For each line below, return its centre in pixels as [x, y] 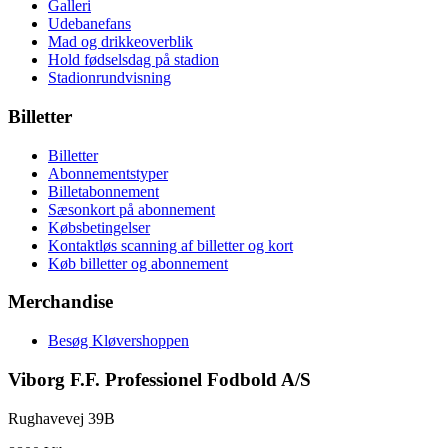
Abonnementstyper [108, 173]
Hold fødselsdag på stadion [133, 60]
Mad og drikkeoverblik [120, 42]
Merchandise [60, 302]
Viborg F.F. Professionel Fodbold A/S [159, 379]
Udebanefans [89, 24]
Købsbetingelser [99, 227]
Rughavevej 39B [61, 418]
